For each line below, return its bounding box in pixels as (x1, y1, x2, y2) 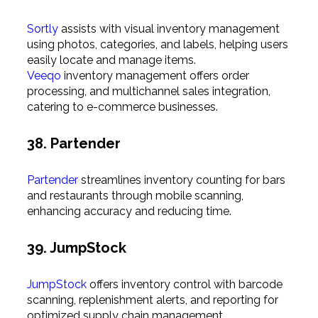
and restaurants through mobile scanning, (26, 188, 243, 202)
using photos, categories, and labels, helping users (26, 37, 288, 51)
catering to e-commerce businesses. (26, 99, 218, 114)
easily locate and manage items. (26, 53, 196, 67)
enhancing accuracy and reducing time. (26, 204, 231, 218)
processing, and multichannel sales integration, (26, 84, 270, 98)
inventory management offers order (60, 68, 249, 82)
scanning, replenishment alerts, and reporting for (26, 292, 278, 307)
